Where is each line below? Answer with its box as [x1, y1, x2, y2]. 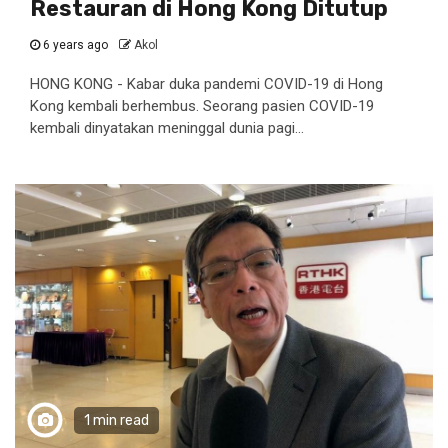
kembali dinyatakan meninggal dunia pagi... [30, 119, 304, 137]
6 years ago [40, 38, 111, 52]
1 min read [84, 412, 149, 429]
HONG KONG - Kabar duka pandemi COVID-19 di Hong [30, 75, 383, 93]
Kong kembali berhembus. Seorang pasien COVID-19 [30, 97, 374, 115]
